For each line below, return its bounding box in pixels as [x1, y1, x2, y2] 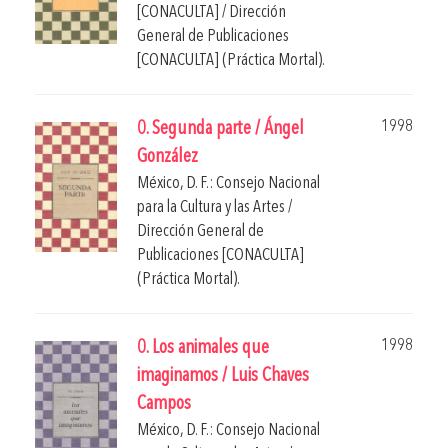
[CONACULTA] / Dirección [137, 3, 286, 21]
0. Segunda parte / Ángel [137, 119, 304, 139]
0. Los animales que [137, 338, 269, 358]
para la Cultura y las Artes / [137, 198, 292, 216]
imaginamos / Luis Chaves [137, 366, 309, 386]
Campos [137, 394, 191, 414]
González [137, 147, 198, 167]
